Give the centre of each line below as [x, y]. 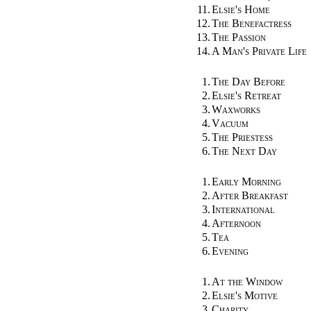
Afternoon [236, 223]
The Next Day [244, 151]
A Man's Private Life [259, 51]
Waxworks [236, 109]
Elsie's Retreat [246, 95]
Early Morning [246, 181]
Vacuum [230, 123]
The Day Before [249, 81]
